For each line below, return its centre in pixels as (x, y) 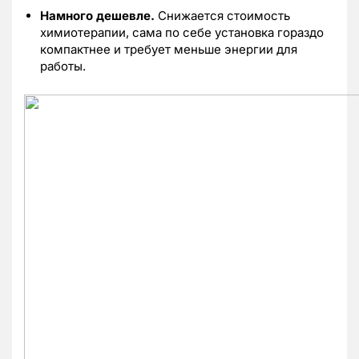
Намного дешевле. (99, 15)
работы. (63, 66)
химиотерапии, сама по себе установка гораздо (182, 32)
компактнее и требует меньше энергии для (169, 49)
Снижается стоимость (224, 15)
